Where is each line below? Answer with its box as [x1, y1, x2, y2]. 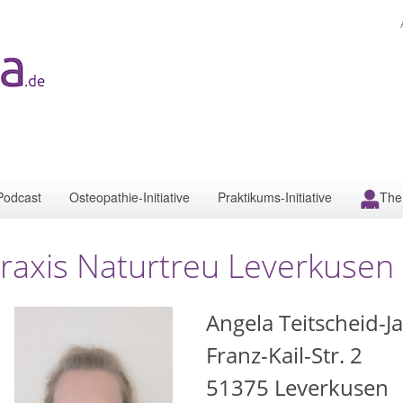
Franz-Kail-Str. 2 [206, 340, 363, 370]
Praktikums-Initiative [218, 188, 332, 206]
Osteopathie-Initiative [69, 188, 190, 206]
